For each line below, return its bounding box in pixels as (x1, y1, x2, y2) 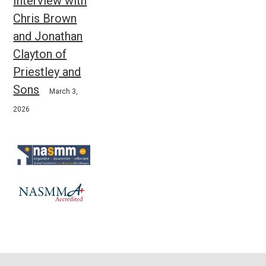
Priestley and (13, 65, 81, 80)
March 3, (49, 87, 78, 96)
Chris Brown (13, 11, 77, 26)
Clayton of (13, 47, 67, 62)
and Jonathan (13, 29, 83, 44)
